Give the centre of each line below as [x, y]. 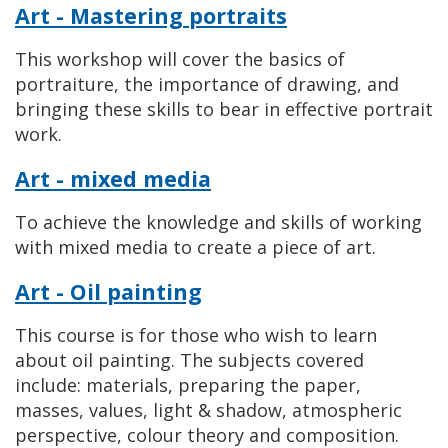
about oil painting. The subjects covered [189, 360]
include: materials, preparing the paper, [188, 385]
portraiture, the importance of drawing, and [207, 84]
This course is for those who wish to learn [196, 335]
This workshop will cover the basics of [180, 59]
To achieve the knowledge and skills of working [218, 222]
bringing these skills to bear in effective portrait [224, 109]
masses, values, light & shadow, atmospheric [208, 410]
